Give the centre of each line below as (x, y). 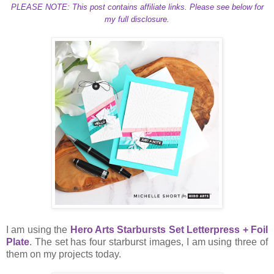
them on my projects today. (65, 254)
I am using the (38, 230)
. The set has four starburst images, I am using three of (149, 242)
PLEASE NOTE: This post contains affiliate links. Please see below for (137, 7)
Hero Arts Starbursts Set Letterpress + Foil (169, 230)
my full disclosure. (137, 20)
